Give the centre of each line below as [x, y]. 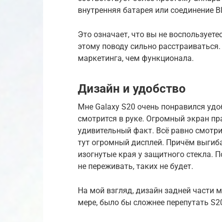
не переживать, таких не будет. [136, 166]
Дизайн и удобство [132, 88]
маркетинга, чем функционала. [136, 58]
